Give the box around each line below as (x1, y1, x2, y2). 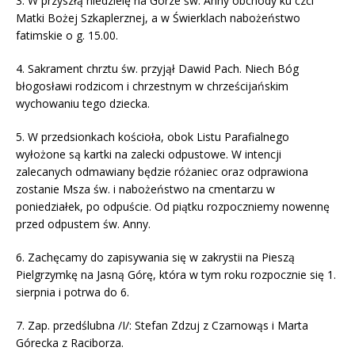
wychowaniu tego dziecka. (16, 95, 150, 111)
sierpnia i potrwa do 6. (16, 284, 129, 300)
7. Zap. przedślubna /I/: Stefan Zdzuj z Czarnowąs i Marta (16, 317, 308, 333)
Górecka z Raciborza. (16, 334, 124, 350)
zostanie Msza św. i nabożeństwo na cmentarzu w (16, 181, 275, 197)
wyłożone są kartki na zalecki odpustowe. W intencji (16, 146, 281, 162)
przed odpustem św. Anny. (16, 216, 151, 231)
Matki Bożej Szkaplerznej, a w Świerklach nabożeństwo (16, 10, 300, 25)
